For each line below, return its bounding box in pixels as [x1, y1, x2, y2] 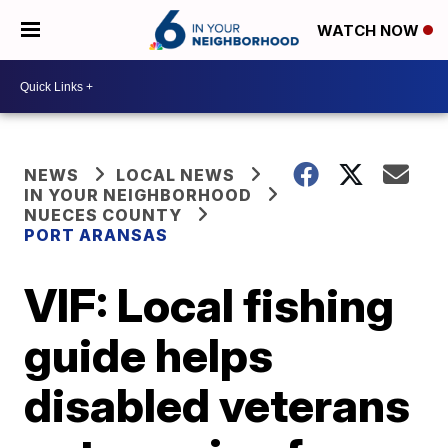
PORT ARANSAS [24, 225, 169, 245]
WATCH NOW [317, 21, 423, 41]
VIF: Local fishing [24, 277, 395, 333]
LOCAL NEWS [116, 165, 236, 185]
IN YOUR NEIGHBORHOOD [24, 185, 253, 205]
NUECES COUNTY [24, 205, 183, 225]
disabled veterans [24, 377, 411, 433]
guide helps [24, 327, 274, 383]
